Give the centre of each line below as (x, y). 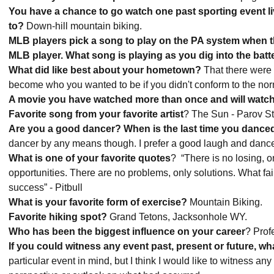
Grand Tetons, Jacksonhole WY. (178, 217)
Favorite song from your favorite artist (96, 114)
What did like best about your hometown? (106, 70)
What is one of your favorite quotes (90, 158)
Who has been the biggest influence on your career (127, 231)
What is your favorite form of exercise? (99, 202)
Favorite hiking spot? (58, 217)
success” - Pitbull (47, 187)
